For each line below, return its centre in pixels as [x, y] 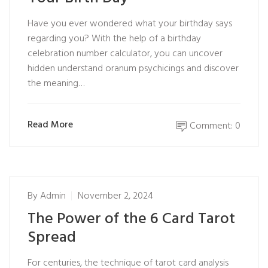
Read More [50, 125]
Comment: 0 [215, 126]
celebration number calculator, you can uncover [125, 54]
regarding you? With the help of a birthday [114, 39]
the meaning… [56, 84]
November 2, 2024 [115, 196]
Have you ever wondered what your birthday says [130, 24]
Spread [52, 238]
